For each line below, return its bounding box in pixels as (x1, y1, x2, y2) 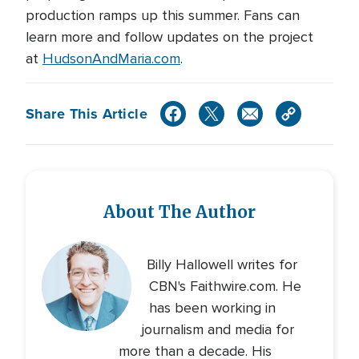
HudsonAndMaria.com (42, 50, 180, 67)
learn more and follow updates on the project (26, 28, 313, 46)
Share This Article (26, 103, 148, 124)
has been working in (148, 299, 276, 317)
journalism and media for (142, 321, 295, 338)
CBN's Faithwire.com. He (149, 277, 302, 295)
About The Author (103, 202, 256, 223)
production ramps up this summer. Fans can (26, 6, 300, 24)
